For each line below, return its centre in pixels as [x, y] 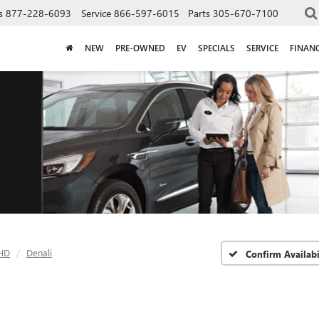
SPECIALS [216, 48]
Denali [39, 252]
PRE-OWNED [140, 48]
